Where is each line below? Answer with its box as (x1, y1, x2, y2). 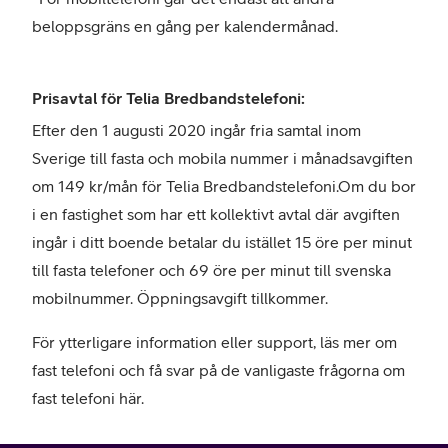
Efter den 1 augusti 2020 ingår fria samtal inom (32, 121, 361, 139)
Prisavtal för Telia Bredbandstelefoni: (32, 89, 305, 107)
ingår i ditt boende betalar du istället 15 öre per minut (32, 233, 412, 251)
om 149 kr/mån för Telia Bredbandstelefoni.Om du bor (32, 177, 416, 195)
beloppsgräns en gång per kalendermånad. (32, 17, 338, 35)
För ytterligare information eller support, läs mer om (32, 333, 397, 351)
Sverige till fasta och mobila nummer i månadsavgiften (32, 149, 413, 167)
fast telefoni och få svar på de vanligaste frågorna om (32, 361, 405, 379)
